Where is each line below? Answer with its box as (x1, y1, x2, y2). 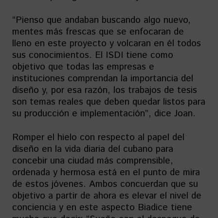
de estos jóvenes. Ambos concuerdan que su (12, 177, 198, 191)
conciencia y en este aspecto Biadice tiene (12, 200, 192, 214)
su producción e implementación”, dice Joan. (12, 107, 196, 120)
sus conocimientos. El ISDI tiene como (12, 48, 173, 62)
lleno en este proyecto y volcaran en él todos (12, 36, 201, 50)
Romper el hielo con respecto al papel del (12, 130, 184, 144)
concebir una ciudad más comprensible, (12, 154, 173, 167)
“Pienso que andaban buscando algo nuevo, (12, 13, 191, 27)
